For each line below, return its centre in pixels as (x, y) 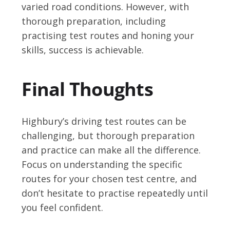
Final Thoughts (87, 89)
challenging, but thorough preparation (108, 135)
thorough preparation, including (94, 21)
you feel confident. (63, 207)
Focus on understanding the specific (102, 164)
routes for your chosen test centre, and (109, 178)
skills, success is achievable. (83, 50)
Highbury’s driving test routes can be (104, 121)
